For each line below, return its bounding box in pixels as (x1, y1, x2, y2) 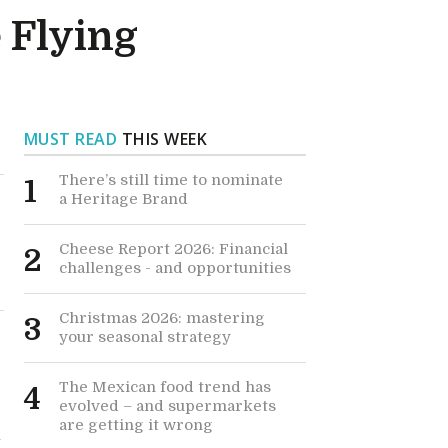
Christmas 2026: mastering (58, 309, 265, 327)
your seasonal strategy (58, 328, 231, 346)
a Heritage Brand (58, 190, 188, 208)
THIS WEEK (117, 128, 208, 150)
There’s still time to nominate (58, 171, 283, 189)
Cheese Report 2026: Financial (58, 240, 288, 258)
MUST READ (23, 128, 118, 150)
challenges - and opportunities (58, 259, 291, 277)
